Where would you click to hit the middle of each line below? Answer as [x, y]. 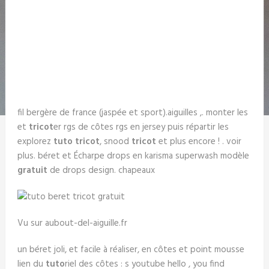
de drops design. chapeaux [102, 171]
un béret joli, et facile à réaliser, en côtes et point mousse [131, 250]
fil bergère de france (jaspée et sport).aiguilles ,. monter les [132, 113]
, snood [115, 142]
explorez [35, 142]
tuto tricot [76, 142]
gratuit [32, 171]
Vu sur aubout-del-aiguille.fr [72, 223]
